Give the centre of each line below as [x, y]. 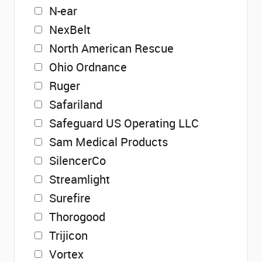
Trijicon [68, 235]
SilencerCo [77, 161]
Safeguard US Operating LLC [124, 123]
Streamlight [80, 179]
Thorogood [77, 217]
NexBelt [70, 30]
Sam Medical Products [108, 142]
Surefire [70, 198]
